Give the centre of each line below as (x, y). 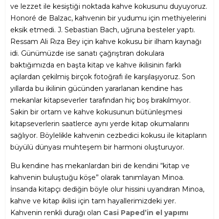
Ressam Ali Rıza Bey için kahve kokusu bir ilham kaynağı (106, 42)
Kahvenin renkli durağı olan (57, 213)
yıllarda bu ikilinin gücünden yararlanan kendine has (96, 89)
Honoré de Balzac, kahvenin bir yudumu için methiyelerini (108, 18)
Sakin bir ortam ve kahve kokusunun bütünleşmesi (96, 112)
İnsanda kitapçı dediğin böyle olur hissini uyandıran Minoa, (107, 189)
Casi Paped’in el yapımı (146, 213)
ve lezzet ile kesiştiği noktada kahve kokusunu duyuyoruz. (109, 7)
